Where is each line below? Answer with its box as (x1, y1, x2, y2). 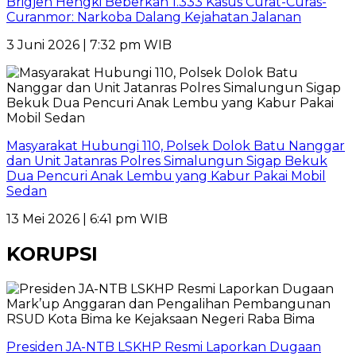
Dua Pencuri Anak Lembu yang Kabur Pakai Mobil (6, 168, 326, 184)
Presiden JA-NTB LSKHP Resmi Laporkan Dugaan (6, 339, 321, 354)
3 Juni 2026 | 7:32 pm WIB (6, 37, 172, 52)
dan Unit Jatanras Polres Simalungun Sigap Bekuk (6, 153, 327, 168)
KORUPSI (6, 242, 98, 265)
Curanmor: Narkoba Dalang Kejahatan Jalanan (6, 9, 301, 25)
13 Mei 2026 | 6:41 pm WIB (6, 211, 168, 226)
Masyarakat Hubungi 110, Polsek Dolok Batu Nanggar (6, 137, 345, 153)
